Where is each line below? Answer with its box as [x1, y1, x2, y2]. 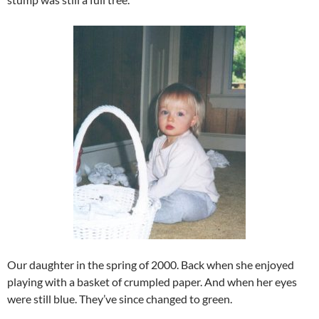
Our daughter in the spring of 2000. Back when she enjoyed [7, 258, 294, 272]
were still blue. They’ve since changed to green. [7, 292, 232, 306]
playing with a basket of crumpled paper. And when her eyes [7, 275, 297, 289]
